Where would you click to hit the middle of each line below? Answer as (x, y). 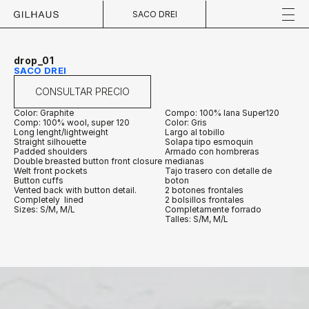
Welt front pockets (51, 171)
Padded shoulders (51, 151)
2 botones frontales (204, 190)
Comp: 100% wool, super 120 (72, 122)
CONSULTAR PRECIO (82, 91)
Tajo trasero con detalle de (218, 171)
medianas (185, 161)
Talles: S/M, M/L (197, 219)
